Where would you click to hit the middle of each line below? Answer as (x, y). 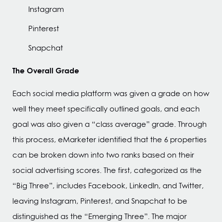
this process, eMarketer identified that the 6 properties (110, 139)
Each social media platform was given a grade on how (111, 93)
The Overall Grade (46, 70)
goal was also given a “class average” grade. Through (110, 124)
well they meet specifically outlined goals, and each (106, 109)
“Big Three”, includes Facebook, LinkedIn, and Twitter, (108, 186)
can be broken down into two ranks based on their (103, 155)
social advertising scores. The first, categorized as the (107, 170)
